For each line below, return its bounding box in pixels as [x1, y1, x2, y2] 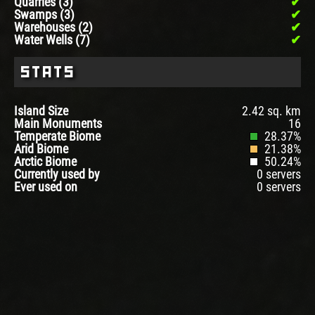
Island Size [14, 103, 68, 119]
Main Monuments [14, 116, 102, 131]
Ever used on [14, 179, 77, 195]
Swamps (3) [14, 7, 75, 22]
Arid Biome [14, 141, 68, 157]
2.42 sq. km [242, 103, 301, 119]
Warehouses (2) [14, 20, 93, 35]
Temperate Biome [14, 129, 101, 144]
